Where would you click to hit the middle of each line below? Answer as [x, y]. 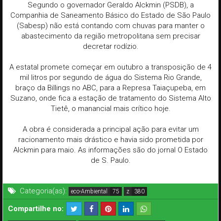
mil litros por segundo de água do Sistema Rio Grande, [110, 78]
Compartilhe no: [36, 209]
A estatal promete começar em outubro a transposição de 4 [110, 67]
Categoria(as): [43, 191]
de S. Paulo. [110, 161]
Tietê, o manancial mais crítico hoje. [110, 109]
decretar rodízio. [110, 47]
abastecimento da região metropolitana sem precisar [110, 36]
